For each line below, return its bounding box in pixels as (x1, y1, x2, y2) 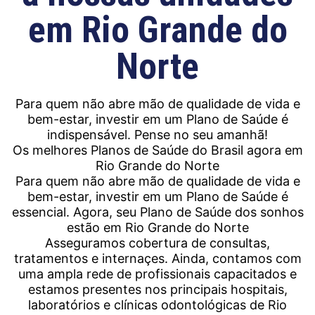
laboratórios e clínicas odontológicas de (28, 297, 268, 313)
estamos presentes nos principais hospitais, (27, 282, 288, 297)
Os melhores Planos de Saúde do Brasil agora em (12, 143, 303, 158)
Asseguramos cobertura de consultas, (45, 236, 270, 251)
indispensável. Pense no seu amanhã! (47, 127, 268, 143)
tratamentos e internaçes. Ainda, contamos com (13, 251, 302, 266)
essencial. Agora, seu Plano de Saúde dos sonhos (11, 205, 304, 220)
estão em (66, 220, 125, 236)
